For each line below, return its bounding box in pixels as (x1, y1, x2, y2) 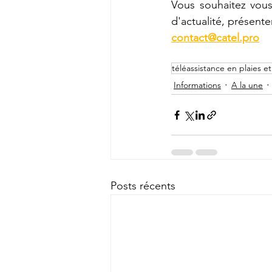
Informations (174, 79, 221, 90)
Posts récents (110, 179, 175, 192)
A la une (231, 79, 263, 90)
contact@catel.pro (171, 31, 259, 44)
